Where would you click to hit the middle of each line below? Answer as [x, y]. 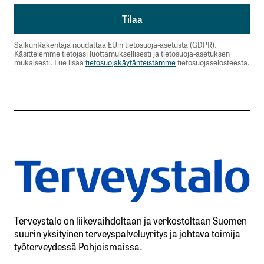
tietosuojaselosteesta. [213, 62]
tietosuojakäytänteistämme [131, 62]
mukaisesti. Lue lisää [50, 62]
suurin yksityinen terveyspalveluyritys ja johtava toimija [127, 234]
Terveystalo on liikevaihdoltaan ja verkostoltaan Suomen [131, 221]
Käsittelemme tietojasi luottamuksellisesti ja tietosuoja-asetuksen [122, 53]
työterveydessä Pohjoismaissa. [78, 247]
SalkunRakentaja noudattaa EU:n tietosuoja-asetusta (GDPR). [115, 44]
